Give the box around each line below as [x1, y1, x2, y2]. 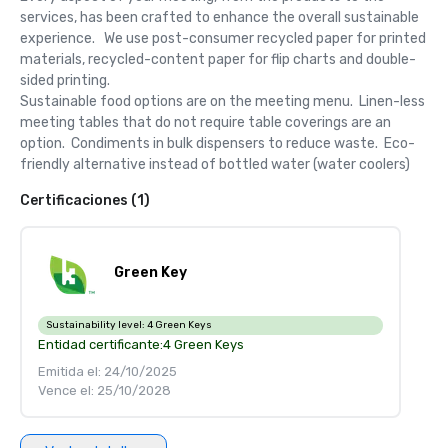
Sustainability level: [46, 319, 147, 331]
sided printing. [20, 72, 116, 89]
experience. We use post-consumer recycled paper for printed [20, 30, 426, 47]
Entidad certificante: [38, 337, 163, 352]
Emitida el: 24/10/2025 [38, 364, 177, 379]
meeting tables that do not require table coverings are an [20, 114, 391, 131]
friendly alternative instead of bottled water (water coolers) [20, 156, 410, 173]
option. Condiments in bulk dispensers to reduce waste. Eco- [20, 135, 415, 152]
